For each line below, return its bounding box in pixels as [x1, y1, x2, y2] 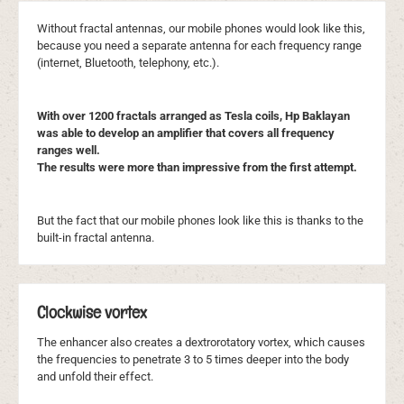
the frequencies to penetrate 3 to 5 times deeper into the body [37, 353, 349, 367]
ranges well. [37, 142, 100, 157]
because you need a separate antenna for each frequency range [37, 38, 362, 52]
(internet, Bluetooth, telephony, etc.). [37, 55, 219, 69]
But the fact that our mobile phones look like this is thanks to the [37, 213, 363, 227]
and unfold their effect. [37, 370, 156, 384]
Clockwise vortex [37, 300, 147, 324]
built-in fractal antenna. [37, 230, 154, 244]
